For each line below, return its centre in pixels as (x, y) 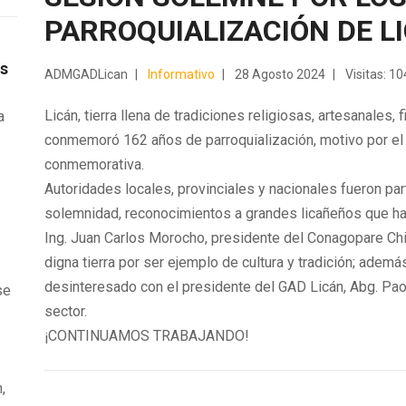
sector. (66, 312)
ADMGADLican (86, 75)
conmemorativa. (94, 165)
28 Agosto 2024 (280, 75)
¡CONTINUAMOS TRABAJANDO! (147, 336)
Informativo (181, 75)
